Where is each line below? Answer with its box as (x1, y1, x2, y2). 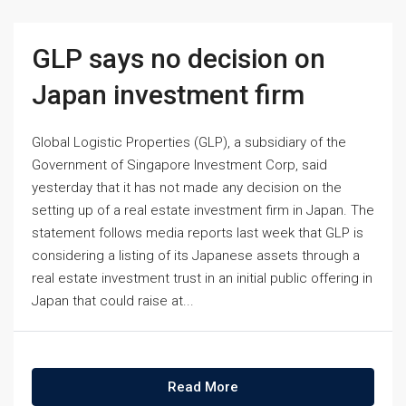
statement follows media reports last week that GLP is (32, 225, 363, 241)
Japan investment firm (32, 79, 304, 111)
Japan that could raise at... (32, 293, 194, 309)
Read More (168, 379, 238, 395)
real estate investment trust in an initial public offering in (32, 270, 372, 286)
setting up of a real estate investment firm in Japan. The (32, 202, 374, 218)
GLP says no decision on (32, 43, 325, 74)
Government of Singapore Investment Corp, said (32, 157, 327, 173)
